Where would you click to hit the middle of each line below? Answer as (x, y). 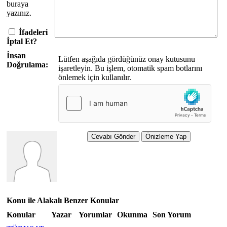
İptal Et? (22, 41)
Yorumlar (95, 215)
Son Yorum (172, 215)
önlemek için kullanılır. (95, 77)
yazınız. (19, 13)
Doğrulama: (27, 65)
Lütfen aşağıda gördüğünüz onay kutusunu (127, 59)
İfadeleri (33, 32)
